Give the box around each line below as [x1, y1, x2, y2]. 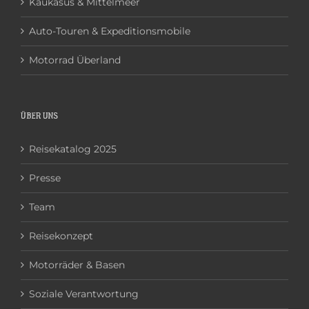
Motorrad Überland [29, 54, 121, 66]
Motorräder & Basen [29, 259, 125, 271]
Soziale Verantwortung [29, 288, 139, 300]
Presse [29, 172, 61, 184]
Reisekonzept [29, 230, 93, 242]
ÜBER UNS [21, 110, 58, 121]
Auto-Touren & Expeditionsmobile [29, 25, 190, 37]
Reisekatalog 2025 [29, 143, 117, 155]
